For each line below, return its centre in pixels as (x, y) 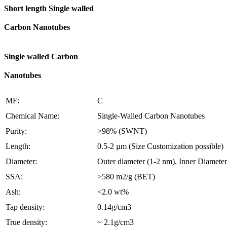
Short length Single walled (49, 8)
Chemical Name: (32, 116)
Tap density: (25, 207)
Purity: (16, 131)
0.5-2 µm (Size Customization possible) (160, 146)
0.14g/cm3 (114, 207)
